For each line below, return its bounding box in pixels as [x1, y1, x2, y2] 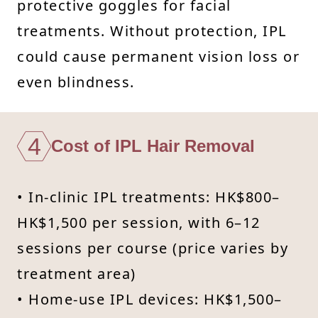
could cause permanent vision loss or [17, 46, 300, 66]
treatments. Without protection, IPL [17, 21, 287, 40]
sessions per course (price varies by [17, 238, 288, 258]
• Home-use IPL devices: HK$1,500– [17, 289, 283, 309]
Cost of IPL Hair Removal [51, 136, 255, 155]
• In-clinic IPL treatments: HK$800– [17, 187, 280, 207]
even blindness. [17, 72, 135, 92]
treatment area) [17, 263, 136, 283]
